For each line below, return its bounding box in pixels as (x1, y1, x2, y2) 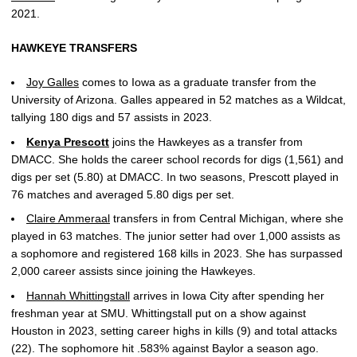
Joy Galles (26, 75, 79, 88)
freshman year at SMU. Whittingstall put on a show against (11, 307, 306, 320)
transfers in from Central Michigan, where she (110, 212, 343, 226)
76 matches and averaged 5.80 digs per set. (11, 187, 234, 201)
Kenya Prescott (26, 135, 109, 148)
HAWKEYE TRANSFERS (11, 41, 137, 54)
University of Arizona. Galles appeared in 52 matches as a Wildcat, (11, 92, 346, 106)
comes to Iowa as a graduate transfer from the (79, 75, 316, 88)
